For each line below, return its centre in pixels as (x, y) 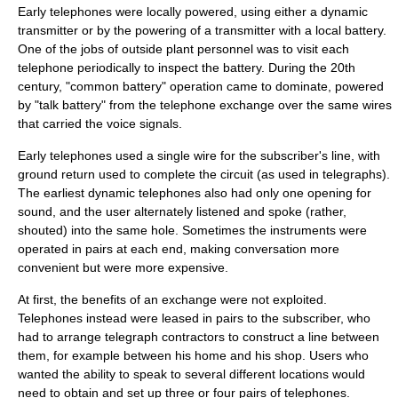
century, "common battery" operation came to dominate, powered (201, 86)
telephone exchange (217, 105)
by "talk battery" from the (89, 105)
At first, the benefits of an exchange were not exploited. (172, 299)
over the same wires (333, 105)
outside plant (158, 49)
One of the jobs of (70, 49)
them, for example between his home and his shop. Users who (193, 355)
